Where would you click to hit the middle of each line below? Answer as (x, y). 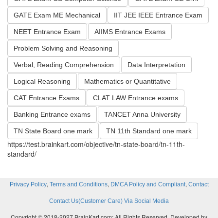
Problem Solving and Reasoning (63, 48)
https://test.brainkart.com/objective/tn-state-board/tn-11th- (96, 144)
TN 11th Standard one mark (149, 131)
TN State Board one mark (53, 131)
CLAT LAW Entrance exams (136, 98)
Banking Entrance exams (52, 115)
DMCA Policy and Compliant (148, 185)
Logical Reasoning (42, 82)
